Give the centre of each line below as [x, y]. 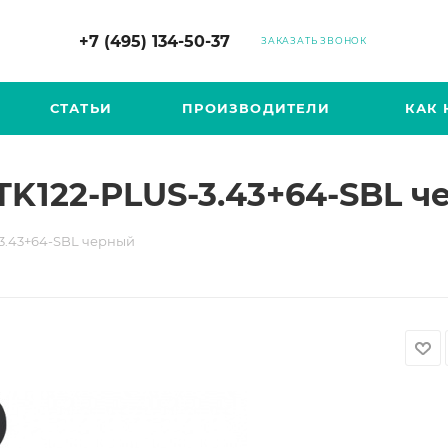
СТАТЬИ [81, 108]
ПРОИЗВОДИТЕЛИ [256, 108]
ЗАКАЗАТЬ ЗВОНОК [314, 40]
